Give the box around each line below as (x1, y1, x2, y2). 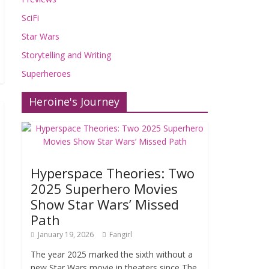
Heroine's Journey (29, 94, 119, 109)
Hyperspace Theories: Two (31, 164, 195, 182)
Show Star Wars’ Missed (31, 195, 179, 213)
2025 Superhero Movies (31, 180, 178, 198)
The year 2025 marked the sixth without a (31, 249, 193, 260)
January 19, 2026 (38, 229, 94, 240)
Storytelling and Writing (22, 49, 111, 61)
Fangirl (109, 229, 132, 240)
